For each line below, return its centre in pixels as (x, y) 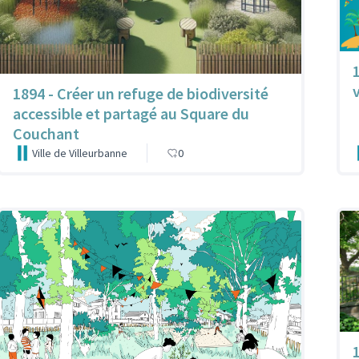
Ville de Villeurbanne (80, 153)
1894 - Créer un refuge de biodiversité (141, 94)
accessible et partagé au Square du (131, 114)
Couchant (46, 134)
